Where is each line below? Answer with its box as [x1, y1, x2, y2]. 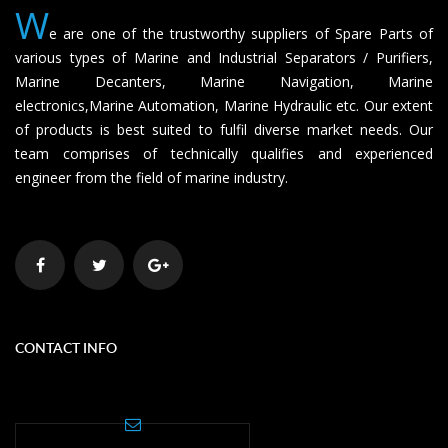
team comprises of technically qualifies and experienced [15, 144, 433, 163]
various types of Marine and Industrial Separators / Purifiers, [15, 48, 433, 67]
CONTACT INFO [15, 338, 117, 357]
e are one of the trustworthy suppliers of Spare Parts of [49, 24, 433, 43]
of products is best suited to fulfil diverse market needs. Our [15, 120, 433, 139]
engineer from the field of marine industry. [15, 168, 288, 187]
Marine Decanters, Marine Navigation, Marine [15, 72, 433, 91]
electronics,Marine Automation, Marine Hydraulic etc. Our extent [15, 96, 433, 115]
